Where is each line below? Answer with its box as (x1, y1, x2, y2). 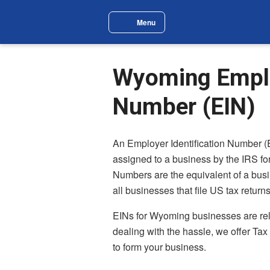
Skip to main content (20, 10, 123, 24)
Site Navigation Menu (108, 22, 201, 36)
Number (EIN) (113, 93, 256, 121)
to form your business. (113, 240, 206, 254)
